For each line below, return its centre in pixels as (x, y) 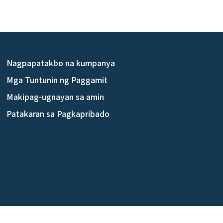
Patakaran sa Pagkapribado (58, 113)
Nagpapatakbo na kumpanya (61, 63)
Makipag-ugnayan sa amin (56, 97)
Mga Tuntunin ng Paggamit (57, 80)
